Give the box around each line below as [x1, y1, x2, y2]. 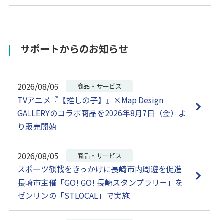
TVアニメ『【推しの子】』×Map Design [17, 94, 164, 106]
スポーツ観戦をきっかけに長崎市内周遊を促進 [17, 163, 182, 175]
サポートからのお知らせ [20, 41, 129, 56]
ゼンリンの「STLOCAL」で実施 [17, 190, 130, 202]
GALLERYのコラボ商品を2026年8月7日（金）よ [17, 107, 187, 119]
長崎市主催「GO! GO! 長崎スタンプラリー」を [17, 176, 184, 189]
